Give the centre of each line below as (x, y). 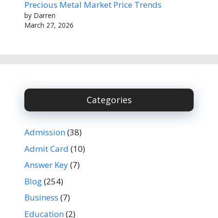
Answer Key (46, 165)
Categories (109, 100)
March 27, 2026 (49, 25)
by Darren (40, 16)
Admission (45, 132)
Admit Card (46, 148)
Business (41, 198)
